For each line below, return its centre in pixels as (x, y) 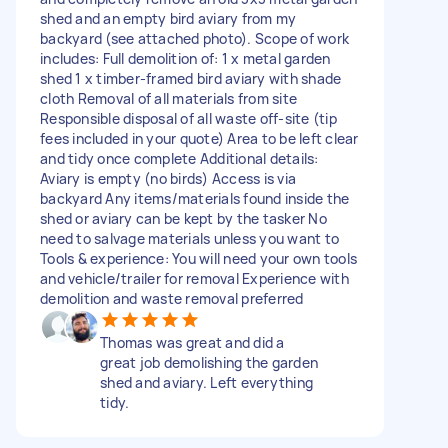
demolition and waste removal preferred (172, 298)
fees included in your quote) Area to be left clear (199, 138)
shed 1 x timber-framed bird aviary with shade (191, 78)
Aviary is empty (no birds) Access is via (168, 178)
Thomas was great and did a (192, 342)
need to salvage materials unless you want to (189, 238)
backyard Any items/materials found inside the (195, 198)
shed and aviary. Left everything (206, 382)
